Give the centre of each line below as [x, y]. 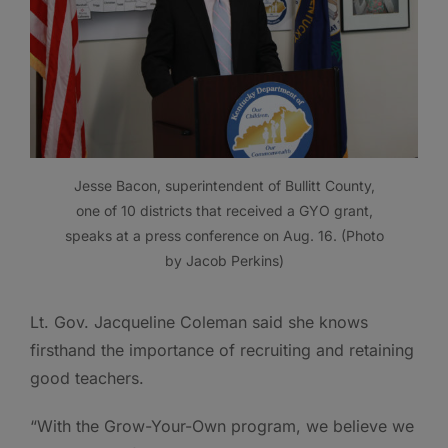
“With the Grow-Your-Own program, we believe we [222, 425]
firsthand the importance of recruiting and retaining [222, 349]
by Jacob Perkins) [224, 260]
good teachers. [87, 377]
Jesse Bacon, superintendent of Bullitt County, [224, 185]
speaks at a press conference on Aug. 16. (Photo [224, 235]
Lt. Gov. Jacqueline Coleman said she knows [199, 321]
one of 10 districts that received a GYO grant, [224, 210]
